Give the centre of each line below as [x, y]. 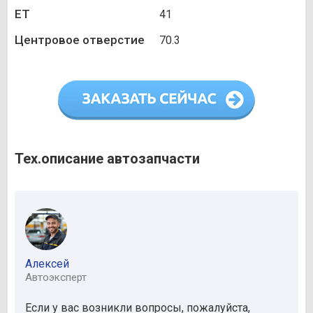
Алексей [47, 264]
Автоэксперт [56, 278]
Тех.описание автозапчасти [107, 159]
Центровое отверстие [80, 40]
